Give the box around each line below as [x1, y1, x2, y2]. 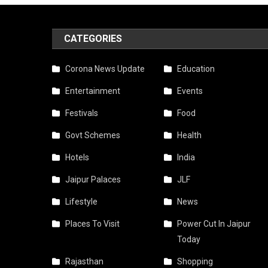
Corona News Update [65, 64, 145, 74]
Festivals [65, 108, 99, 118]
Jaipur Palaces [65, 175, 121, 184]
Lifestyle [65, 197, 98, 206]
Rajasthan [65, 257, 104, 266]
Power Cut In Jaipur [177, 219, 251, 229]
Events [177, 86, 203, 96]
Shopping [177, 257, 214, 266]
